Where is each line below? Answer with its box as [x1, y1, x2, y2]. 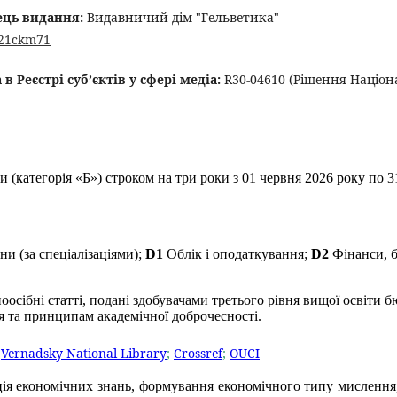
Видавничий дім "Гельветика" [83, 9, 279, 26]
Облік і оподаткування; [167, 246, 311, 261]
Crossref [174, 345, 222, 362]
